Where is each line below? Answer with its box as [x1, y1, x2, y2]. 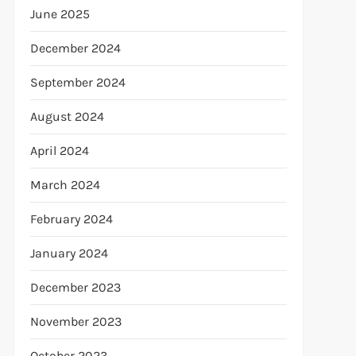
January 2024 [29, 246, 108, 261]
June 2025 [29, 6, 90, 21]
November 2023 [29, 314, 122, 329]
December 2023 [29, 280, 121, 295]
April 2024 [29, 143, 89, 158]
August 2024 [29, 109, 104, 124]
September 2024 [29, 75, 126, 90]
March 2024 [29, 177, 100, 192]
